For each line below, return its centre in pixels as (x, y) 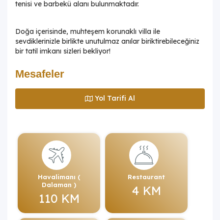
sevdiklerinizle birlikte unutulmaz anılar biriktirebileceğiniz (107, 41)
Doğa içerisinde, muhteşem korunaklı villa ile (88, 31)
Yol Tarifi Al (115, 98)
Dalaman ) (59, 184)
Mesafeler (40, 74)
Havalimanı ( (59, 177)
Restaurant (146, 177)
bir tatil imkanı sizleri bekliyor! (63, 51)
